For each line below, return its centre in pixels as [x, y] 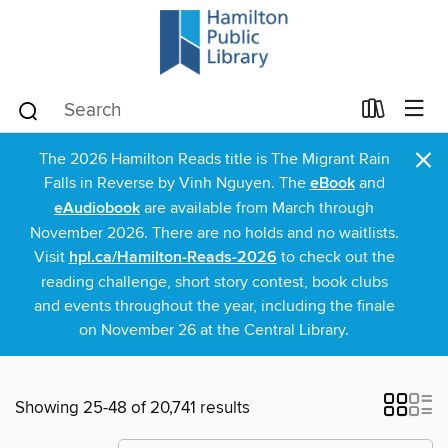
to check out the [335, 257]
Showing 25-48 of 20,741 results [132, 408]
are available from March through [257, 208]
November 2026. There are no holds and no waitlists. [214, 233]
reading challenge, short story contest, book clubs [214, 282]
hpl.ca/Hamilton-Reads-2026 [172, 257]
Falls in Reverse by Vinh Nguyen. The [176, 183]
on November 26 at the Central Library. [214, 330]
